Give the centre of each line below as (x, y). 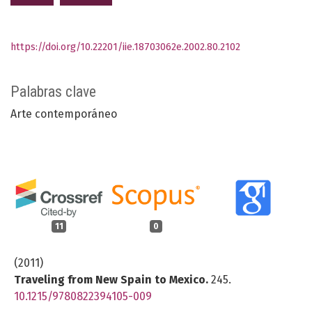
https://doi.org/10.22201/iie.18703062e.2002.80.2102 (125, 47)
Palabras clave (53, 92)
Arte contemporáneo (64, 114)
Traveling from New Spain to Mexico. (112, 279)
